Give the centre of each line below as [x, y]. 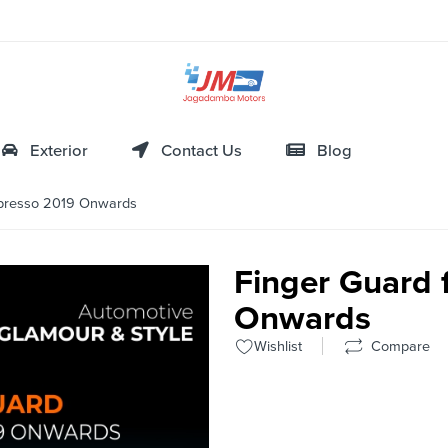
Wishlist [278, 347]
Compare [396, 347]
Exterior [53, 151]
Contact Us [195, 151]
